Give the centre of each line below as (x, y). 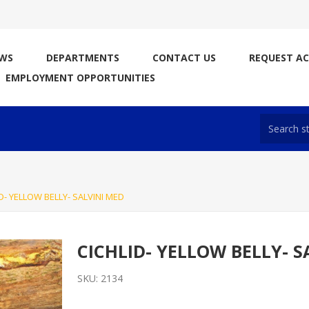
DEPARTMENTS (83, 58)
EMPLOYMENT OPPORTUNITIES (80, 78)
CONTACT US (184, 58)
